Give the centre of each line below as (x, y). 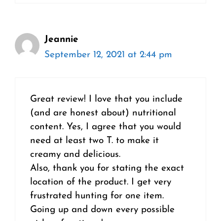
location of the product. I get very (101, 182)
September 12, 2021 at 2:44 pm (108, 55)
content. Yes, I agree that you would (106, 127)
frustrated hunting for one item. (97, 196)
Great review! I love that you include (106, 99)
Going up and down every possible (102, 210)
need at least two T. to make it (94, 141)
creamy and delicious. (75, 155)
